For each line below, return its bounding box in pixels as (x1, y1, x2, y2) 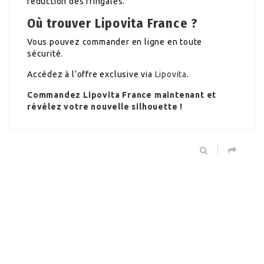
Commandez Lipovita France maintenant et (27, 90, 217, 100)
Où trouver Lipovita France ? (27, 15, 198, 31)
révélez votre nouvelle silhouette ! (27, 101, 183, 111)
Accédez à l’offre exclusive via (27, 69, 155, 79)
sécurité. (27, 48, 64, 58)
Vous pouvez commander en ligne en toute (27, 37, 203, 47)
